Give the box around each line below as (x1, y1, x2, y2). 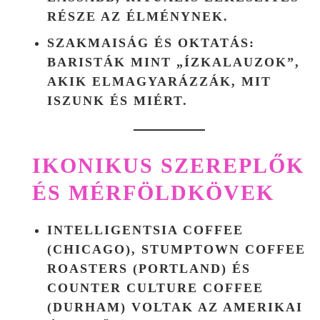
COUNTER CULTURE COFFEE (47, 280, 264, 295)
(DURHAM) (47, 299, 126, 314)
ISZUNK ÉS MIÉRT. (47, 93, 188, 108)
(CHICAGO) (47, 241, 131, 256)
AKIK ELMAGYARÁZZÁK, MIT (47, 74, 271, 89)
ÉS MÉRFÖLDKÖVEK (32, 180, 274, 204)
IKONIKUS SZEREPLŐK (32, 153, 304, 177)
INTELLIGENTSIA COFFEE (47, 222, 244, 237)
